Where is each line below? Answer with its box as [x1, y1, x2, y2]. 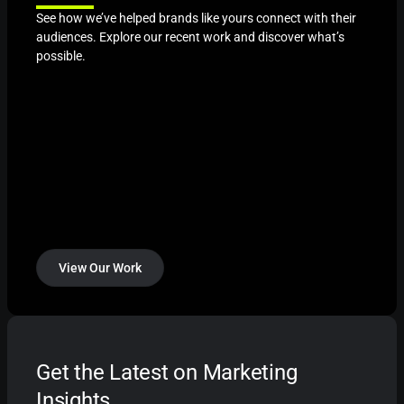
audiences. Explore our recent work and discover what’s [36, 29, 344, 44]
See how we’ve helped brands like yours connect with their [36, 10, 356, 25]
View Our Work [59, 260, 142, 275]
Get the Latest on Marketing [36, 359, 298, 385]
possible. [36, 48, 86, 63]
